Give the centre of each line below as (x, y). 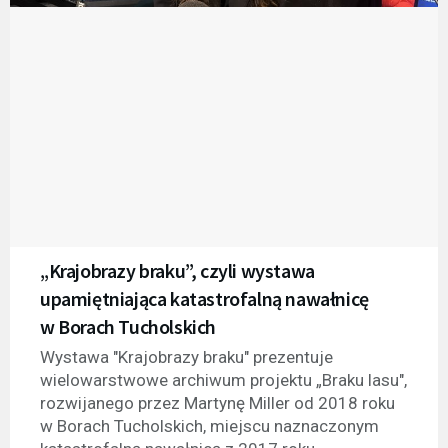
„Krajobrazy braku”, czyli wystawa (177, 270)
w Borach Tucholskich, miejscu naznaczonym (209, 425)
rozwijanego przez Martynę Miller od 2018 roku (217, 402)
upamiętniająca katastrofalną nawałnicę (204, 298)
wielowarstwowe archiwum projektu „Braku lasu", (223, 379)
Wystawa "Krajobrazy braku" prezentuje (186, 356)
